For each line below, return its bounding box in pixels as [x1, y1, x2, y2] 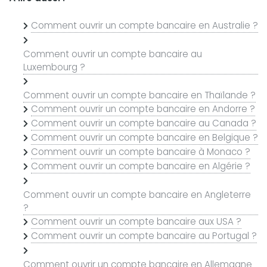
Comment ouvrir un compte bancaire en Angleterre [23, 188, 251, 201]
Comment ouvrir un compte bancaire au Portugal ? [30, 229, 257, 242]
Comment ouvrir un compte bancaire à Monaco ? [30, 145, 250, 158]
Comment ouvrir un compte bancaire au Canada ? [30, 116, 256, 129]
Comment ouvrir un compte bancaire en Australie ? [30, 18, 258, 32]
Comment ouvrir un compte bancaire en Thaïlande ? [23, 88, 256, 101]
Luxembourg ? [23, 60, 85, 73]
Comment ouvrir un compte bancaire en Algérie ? [30, 159, 250, 172]
